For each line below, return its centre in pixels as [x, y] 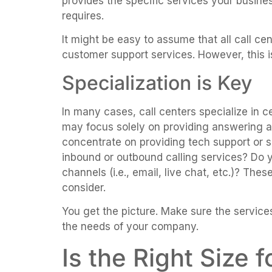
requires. [83, 15]
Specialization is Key [157, 83]
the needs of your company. [130, 227]
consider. [84, 187]
